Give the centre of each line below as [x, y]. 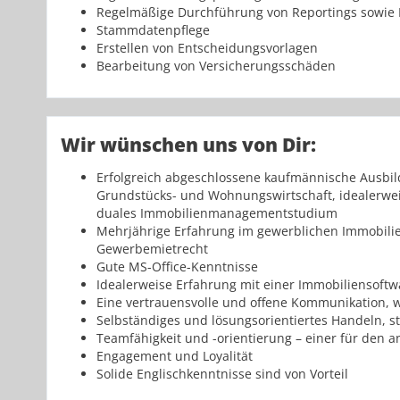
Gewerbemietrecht [152, 249]
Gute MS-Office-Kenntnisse [179, 267]
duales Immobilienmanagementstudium [217, 213]
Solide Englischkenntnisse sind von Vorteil [224, 374]
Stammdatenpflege [155, 30]
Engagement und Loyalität [175, 356]
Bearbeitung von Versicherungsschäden [216, 66]
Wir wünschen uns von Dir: [188, 145]
